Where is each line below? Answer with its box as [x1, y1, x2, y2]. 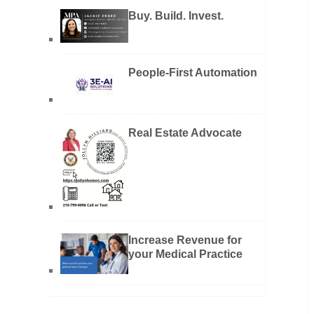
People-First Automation [128, 66, 257, 78]
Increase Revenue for [128, 233, 242, 246]
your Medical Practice [128, 247, 243, 260]
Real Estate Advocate [128, 126, 242, 139]
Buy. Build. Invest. [128, 9, 224, 22]
